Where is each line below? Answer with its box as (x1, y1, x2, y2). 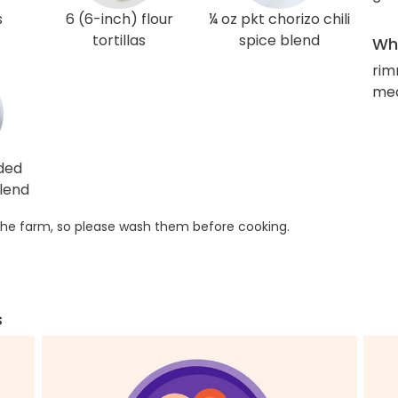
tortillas (92, 30, 146, 51)
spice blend (238, 30, 320, 51)
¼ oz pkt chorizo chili (208, 9, 350, 29)
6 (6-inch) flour (65, 9, 173, 29)
